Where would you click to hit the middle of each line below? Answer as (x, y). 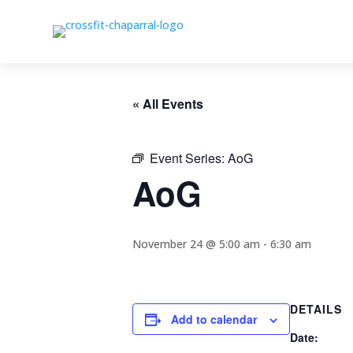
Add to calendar (214, 319)
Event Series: (189, 158)
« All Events (168, 104)
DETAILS (316, 309)
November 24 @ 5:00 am (196, 244)
